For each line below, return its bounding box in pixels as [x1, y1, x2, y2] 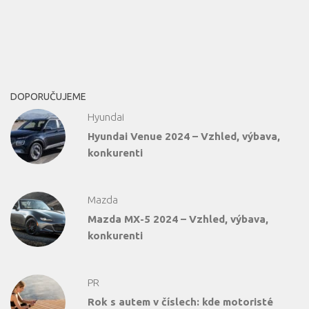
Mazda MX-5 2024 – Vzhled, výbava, [88, 213, 268, 226]
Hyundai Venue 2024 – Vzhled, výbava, [88, 130, 280, 143]
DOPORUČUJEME [10, 91, 86, 103]
